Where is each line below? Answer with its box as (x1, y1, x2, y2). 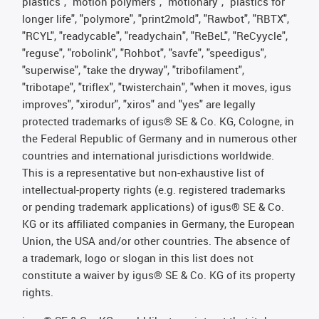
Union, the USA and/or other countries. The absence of (22, 234, 290, 248)
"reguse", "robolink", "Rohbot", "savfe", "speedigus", (22, 46, 266, 60)
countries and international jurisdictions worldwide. (22, 148, 274, 162)
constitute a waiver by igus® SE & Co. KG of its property (22, 268, 296, 282)
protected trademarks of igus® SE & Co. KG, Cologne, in (22, 114, 294, 128)
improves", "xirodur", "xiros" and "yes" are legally (22, 97, 256, 111)
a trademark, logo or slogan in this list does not (22, 251, 253, 265)
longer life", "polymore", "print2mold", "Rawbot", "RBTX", (22, 11, 289, 26)
